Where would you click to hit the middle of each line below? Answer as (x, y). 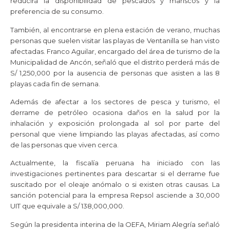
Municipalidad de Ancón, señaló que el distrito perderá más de (115, 62)
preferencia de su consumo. (57, 12)
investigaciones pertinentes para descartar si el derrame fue (115, 174)
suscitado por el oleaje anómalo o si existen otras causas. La (115, 185)
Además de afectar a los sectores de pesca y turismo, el (115, 101)
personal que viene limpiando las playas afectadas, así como (115, 134)
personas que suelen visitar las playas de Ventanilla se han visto (115, 40)
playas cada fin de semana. (55, 83)
